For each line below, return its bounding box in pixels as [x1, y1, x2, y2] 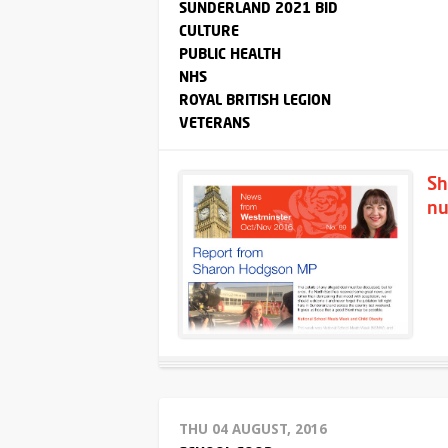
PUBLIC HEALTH [179, 45, 281, 62]
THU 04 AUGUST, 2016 [179, 421, 327, 438]
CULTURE [179, 22, 239, 39]
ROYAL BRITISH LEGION [179, 91, 331, 108]
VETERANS [179, 114, 250, 131]
